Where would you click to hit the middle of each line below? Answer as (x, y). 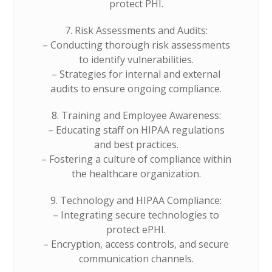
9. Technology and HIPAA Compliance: (136, 200)
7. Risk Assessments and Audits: (136, 30)
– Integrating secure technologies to (136, 215)
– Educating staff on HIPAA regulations (136, 130)
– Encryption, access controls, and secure (136, 244)
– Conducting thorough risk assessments (136, 45)
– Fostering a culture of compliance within (136, 159)
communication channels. (136, 259)
